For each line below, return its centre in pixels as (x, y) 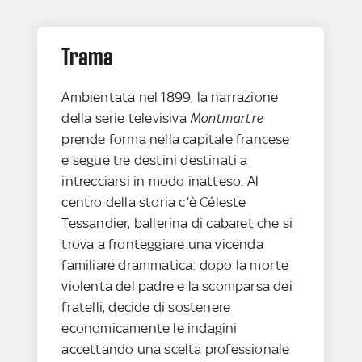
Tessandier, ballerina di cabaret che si (177, 223)
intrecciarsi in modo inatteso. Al (160, 181)
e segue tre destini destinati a (155, 160)
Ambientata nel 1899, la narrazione (170, 97)
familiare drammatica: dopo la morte (175, 265)
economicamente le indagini (149, 328)
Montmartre (227, 118)
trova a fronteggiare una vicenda (162, 244)
